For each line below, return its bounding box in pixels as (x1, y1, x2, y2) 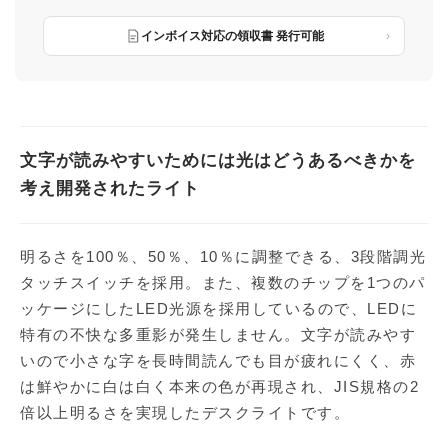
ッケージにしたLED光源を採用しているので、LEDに (20, 300, 417, 318)
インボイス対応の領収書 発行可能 (140, 28, 324, 43)
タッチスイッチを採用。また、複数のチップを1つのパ (20, 274, 426, 292)
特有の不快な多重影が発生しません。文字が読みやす (20, 326, 416, 344)
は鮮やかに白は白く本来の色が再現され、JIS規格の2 (20, 378, 419, 396)
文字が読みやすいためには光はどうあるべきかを (20, 151, 416, 171)
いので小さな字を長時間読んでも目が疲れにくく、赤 (20, 352, 416, 370)
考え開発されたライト (20, 179, 200, 199)
